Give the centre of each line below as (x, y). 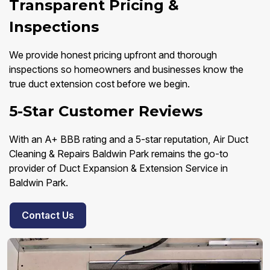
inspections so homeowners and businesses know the (126, 70)
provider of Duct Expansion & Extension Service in (118, 168)
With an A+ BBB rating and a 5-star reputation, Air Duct (129, 140)
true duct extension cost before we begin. (99, 84)
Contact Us (48, 215)
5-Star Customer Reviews (106, 111)
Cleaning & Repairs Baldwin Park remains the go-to (119, 154)
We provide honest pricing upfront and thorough (113, 55)
